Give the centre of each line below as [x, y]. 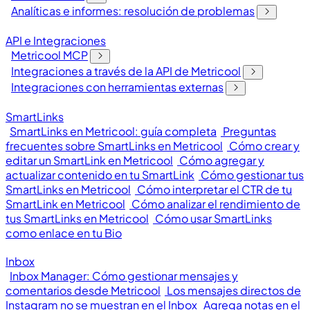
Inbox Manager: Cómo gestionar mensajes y [124, 276]
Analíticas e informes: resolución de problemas [133, 11]
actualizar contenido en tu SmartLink [100, 175]
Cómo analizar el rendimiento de [216, 204]
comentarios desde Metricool [83, 290]
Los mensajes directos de [234, 290]
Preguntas [249, 131]
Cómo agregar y [222, 160]
